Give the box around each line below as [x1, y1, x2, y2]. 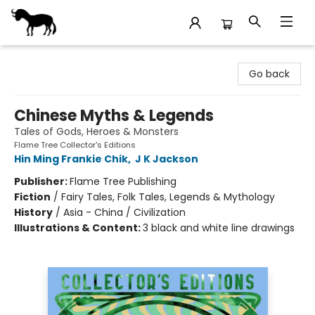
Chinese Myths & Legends [14, 105, 214, 127]
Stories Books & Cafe [11, 51, 112, 65]
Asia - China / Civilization [63, 205, 186, 219]
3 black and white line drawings [143, 221, 295, 235]
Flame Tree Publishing [70, 174, 176, 188]
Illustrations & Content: [14, 221, 143, 235]
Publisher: [14, 174, 70, 188]
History [14, 205, 53, 219]
